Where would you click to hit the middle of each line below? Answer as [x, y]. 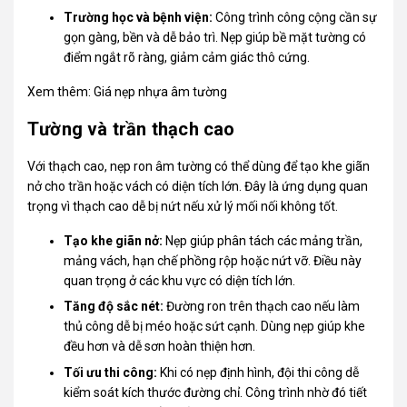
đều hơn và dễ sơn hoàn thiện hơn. [160, 347]
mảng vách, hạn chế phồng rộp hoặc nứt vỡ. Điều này [213, 260]
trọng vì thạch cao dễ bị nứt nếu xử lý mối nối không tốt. [183, 206]
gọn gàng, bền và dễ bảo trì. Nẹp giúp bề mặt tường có [215, 37]
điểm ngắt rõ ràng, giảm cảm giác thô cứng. [187, 57]
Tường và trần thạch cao [131, 129]
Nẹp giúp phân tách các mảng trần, [263, 240]
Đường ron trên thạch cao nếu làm [262, 307]
